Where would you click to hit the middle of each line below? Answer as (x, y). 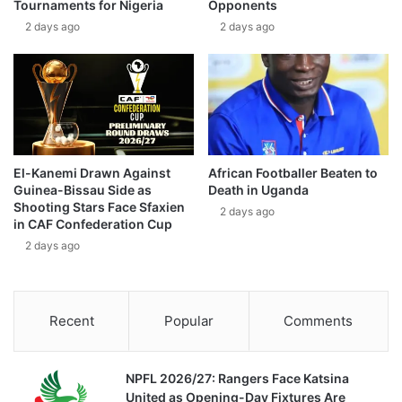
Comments (319, 321)
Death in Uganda (258, 190)
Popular (188, 321)
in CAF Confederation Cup (93, 224)
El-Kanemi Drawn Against (92, 173)
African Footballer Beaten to (293, 173)
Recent (71, 321)
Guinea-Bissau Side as (83, 190)
